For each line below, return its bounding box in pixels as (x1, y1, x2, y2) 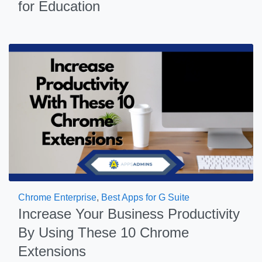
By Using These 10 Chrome (18, 224, 189, 240)
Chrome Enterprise (18, 192, 96, 202)
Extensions (18, 243, 86, 259)
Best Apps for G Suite (101, 192, 189, 202)
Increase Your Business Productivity (18, 205, 240, 222)
